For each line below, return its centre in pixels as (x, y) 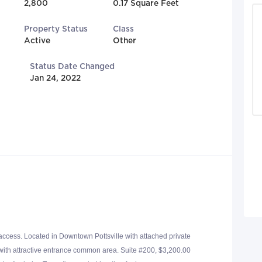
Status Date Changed (73, 66)
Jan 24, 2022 (56, 78)
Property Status (56, 29)
